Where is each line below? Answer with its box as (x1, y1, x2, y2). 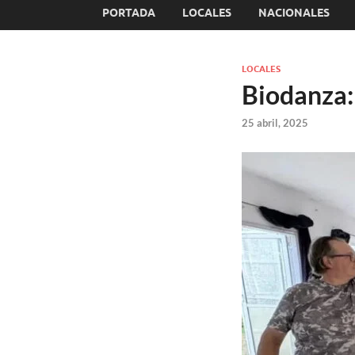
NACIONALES (258, 6, 330, 19)
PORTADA (102, 6, 155, 19)
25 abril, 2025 (241, 116, 308, 130)
